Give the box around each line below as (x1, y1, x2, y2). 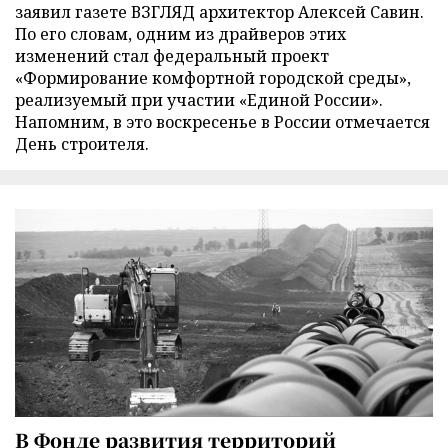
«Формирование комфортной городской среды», (15, 67, 411, 90)
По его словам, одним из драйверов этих (15, 23, 346, 46)
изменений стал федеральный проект (15, 45, 329, 68)
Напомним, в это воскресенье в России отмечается (15, 111, 430, 134)
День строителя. (15, 133, 149, 156)
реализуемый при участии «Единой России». (15, 89, 383, 112)
